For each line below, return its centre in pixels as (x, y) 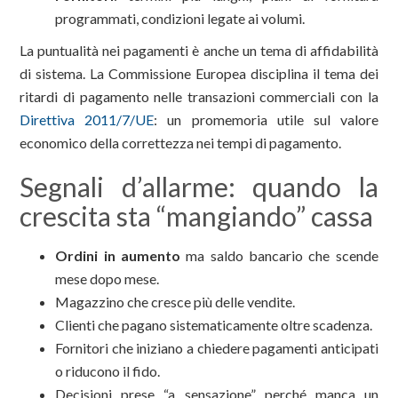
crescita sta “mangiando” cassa (197, 216)
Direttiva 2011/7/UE (87, 120)
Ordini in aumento (118, 256)
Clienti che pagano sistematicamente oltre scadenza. (214, 325)
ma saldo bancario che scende (279, 256)
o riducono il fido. (108, 371)
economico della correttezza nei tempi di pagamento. (181, 143)
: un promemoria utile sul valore (266, 120)
